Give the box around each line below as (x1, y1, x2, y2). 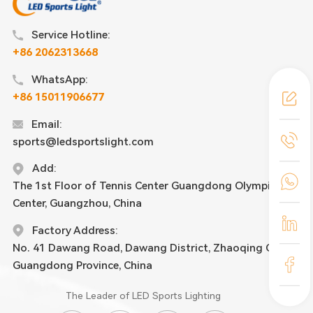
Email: (31, 117, 62, 131)
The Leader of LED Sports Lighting (66, 290, 221, 302)
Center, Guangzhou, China (12, 197, 142, 210)
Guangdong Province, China (12, 259, 152, 272)
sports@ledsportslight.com (12, 135, 154, 148)
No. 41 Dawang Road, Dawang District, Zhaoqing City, (12, 241, 287, 254)
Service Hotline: (31, 29, 110, 42)
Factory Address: (31, 224, 118, 237)
